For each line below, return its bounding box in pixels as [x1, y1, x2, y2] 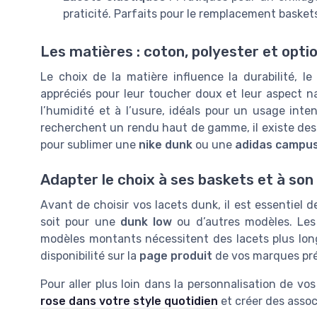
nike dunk [139, 138, 192, 152]
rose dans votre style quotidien [40, 294, 218, 308]
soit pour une [40, 214, 120, 229]
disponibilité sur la [40, 248, 139, 263]
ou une [192, 138, 235, 152]
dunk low [120, 214, 173, 229]
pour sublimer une [40, 138, 139, 152]
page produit [139, 248, 212, 263]
